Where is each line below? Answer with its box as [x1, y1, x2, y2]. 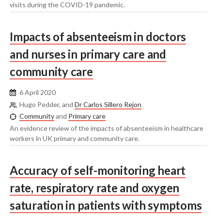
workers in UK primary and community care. [10, 134, 139, 142]
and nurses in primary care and [10, 47, 166, 62]
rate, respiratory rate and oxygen [10, 181, 180, 195]
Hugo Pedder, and [19, 100, 75, 108]
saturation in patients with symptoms [10, 198, 202, 213]
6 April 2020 [19, 88, 56, 97]
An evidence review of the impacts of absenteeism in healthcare [10, 124, 203, 132]
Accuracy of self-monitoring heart [10, 163, 186, 178]
